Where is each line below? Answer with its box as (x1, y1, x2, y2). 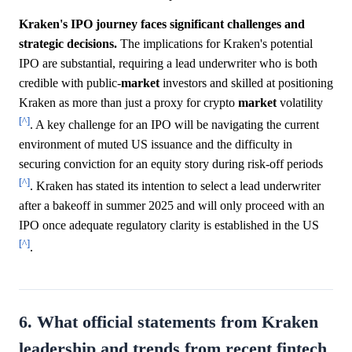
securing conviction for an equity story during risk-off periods (19, 157, 323, 171)
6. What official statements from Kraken (19, 312, 318, 332)
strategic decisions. (19, 36, 117, 50)
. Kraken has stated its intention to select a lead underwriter (30, 179, 321, 193)
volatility (277, 95, 323, 109)
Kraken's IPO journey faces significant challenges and (19, 16, 305, 31)
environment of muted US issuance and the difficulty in (19, 137, 292, 152)
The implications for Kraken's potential (117, 36, 313, 50)
